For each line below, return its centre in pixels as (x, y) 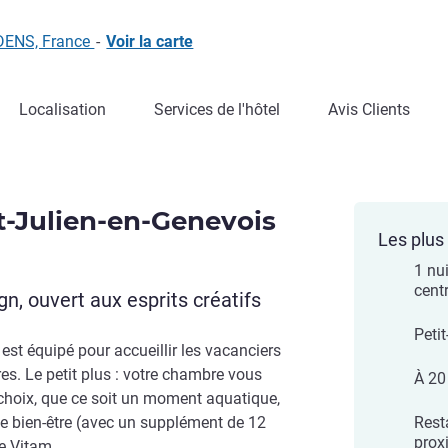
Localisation (62, 109)
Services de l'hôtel (217, 109)
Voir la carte (150, 41)
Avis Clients (369, 109)
